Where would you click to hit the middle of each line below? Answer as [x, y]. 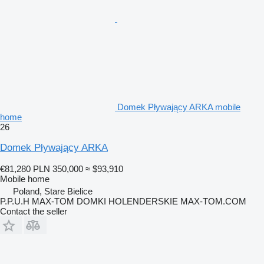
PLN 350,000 [58, 169]
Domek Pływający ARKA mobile [179, 107]
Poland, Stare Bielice [53, 191]
